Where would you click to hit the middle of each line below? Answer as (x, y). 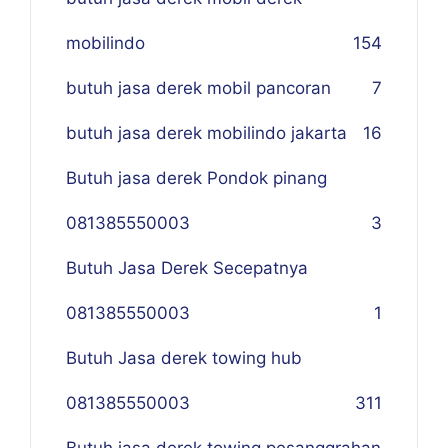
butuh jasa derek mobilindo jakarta (206, 133)
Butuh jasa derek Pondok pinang (196, 178)
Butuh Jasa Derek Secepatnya (187, 268)
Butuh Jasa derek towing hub (184, 358)
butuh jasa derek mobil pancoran (198, 88)
